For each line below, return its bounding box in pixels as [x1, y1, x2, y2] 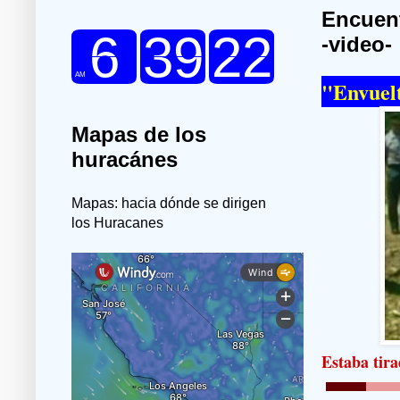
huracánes [71, 147, 178, 172]
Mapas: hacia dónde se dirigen [71, 196, 266, 212]
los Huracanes [71, 215, 163, 231]
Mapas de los [71, 122, 206, 147]
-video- [321, 32, 392, 57]
